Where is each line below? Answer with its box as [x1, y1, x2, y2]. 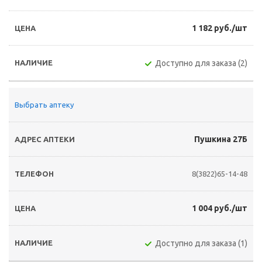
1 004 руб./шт [192, 204, 247, 213]
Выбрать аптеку [15, 101, 74, 109]
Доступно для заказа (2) [155, 58, 247, 68]
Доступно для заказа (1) [155, 239, 247, 248]
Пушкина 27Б [194, 135, 247, 144]
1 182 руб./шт [192, 23, 247, 33]
